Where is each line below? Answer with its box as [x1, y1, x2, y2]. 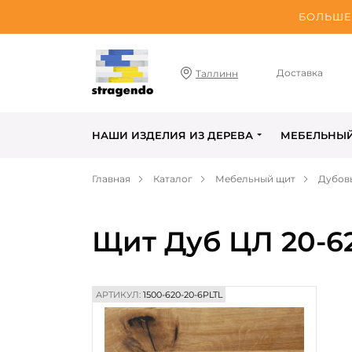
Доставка [277, 67, 324, 79]
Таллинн [196, 67, 239, 79]
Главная [92, 173, 130, 185]
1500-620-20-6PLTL [141, 289, 222, 300]
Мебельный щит [215, 173, 295, 185]
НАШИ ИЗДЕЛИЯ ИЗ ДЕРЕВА [92, 129, 253, 141]
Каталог [153, 173, 192, 185]
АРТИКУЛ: [96, 289, 141, 300]
